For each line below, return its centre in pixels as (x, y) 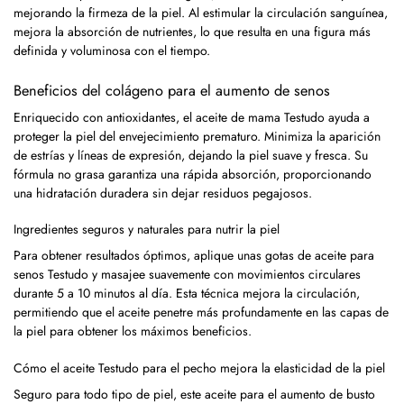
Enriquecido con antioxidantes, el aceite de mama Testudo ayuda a (192, 117)
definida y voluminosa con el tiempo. (112, 50)
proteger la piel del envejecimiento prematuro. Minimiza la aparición (197, 136)
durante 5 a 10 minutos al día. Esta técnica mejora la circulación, (187, 294)
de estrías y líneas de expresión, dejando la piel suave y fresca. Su (191, 155)
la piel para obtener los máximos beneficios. (133, 331)
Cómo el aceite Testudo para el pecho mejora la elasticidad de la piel (199, 367)
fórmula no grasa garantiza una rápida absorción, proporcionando (193, 174)
